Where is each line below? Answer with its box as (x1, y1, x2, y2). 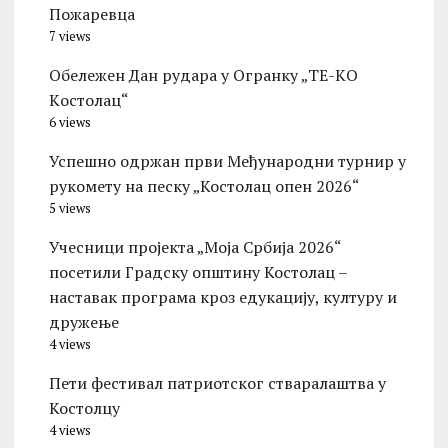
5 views (48, 200, 91, 218)
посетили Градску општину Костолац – (48, 261, 347, 284)
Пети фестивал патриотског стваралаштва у (48, 372, 386, 395)
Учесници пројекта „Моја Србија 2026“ (48, 236, 341, 259)
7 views (48, 28, 91, 46)
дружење (48, 311, 119, 334)
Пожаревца (48, 3, 135, 26)
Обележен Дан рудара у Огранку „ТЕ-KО (48, 64, 358, 87)
